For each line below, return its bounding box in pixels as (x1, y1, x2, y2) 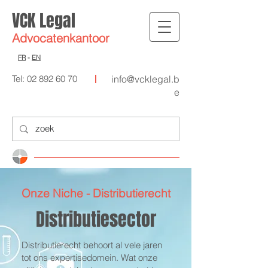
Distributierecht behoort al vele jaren (22, 239, 162, 251)
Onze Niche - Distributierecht (21, 186, 170, 200)
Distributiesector (35, 206, 156, 233)
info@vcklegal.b (111, 73, 179, 85)
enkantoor (56, 31, 109, 45)
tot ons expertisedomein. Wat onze (22, 252, 157, 263)
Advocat (12, 31, 56, 45)
